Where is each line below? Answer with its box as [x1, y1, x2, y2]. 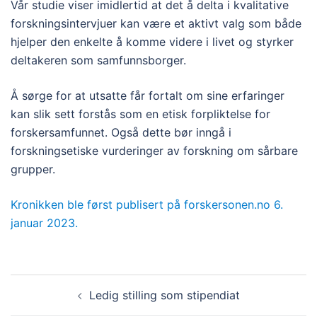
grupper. [11, 161, 55, 176]
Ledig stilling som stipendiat [88, 287, 240, 302]
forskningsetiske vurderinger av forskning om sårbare [11, 143, 298, 158]
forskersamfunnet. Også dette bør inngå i [11, 125, 231, 139]
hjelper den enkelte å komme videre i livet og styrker [11, 34, 294, 49]
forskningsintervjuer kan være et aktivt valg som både [11, 16, 301, 30]
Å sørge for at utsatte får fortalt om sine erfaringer [11, 88, 284, 103]
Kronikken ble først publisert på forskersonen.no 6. [11, 197, 283, 212]
